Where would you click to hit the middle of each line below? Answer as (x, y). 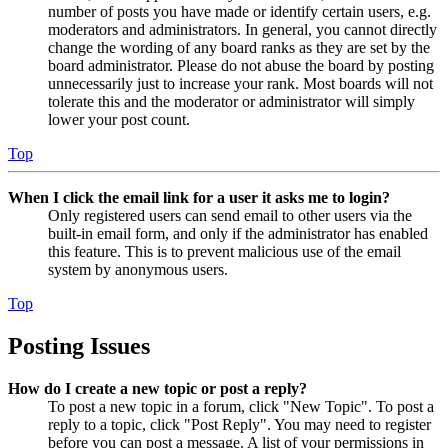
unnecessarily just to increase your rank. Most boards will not (240, 84)
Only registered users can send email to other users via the (230, 216)
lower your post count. (119, 120)
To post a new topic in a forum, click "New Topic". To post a (241, 407)
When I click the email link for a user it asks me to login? (199, 198)
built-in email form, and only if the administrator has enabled (238, 234)
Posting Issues (79, 346)
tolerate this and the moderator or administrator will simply (231, 102)
